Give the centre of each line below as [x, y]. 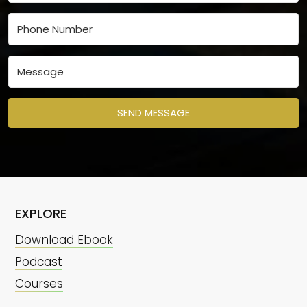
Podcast [39, 261]
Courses [39, 283]
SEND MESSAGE [153, 112]
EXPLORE [41, 213]
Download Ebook [64, 240]
